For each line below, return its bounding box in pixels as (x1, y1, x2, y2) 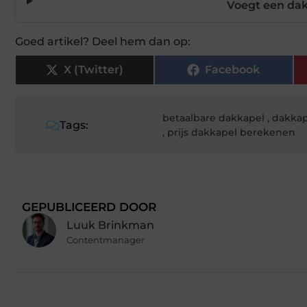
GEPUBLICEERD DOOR (22, 199, 156, 214)
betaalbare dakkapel (162, 111, 265, 124)
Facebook (205, 62, 260, 76)
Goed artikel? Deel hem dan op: (15, 34, 191, 48)
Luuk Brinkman (66, 219, 154, 232)
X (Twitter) (63, 62, 123, 76)
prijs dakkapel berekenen (167, 125, 295, 138)
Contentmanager (66, 234, 145, 246)
